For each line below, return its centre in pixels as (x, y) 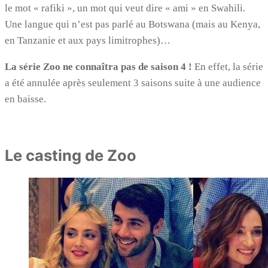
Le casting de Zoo (71, 156)
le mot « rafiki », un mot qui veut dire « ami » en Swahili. (125, 8)
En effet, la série (228, 67)
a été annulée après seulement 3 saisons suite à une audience (133, 83)
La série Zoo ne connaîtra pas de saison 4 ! (98, 67)
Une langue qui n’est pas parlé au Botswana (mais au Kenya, (133, 25)
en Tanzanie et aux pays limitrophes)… (88, 41)
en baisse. (25, 99)
